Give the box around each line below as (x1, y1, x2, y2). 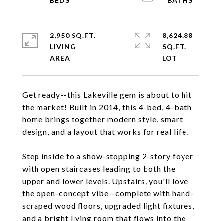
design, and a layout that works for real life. (22, 127, 188, 136)
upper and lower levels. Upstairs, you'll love (22, 176, 188, 185)
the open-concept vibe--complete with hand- (22, 188, 194, 198)
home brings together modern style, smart (22, 114, 183, 124)
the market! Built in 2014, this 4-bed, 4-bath (22, 102, 192, 111)
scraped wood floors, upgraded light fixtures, (22, 201, 194, 210)
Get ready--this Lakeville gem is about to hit (22, 90, 192, 99)
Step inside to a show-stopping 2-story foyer (22, 151, 193, 161)
